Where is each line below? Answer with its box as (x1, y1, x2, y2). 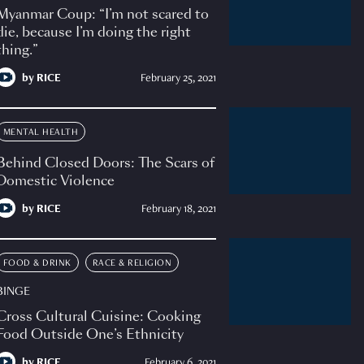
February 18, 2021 (141, 204, 216, 216)
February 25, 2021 (140, 73, 216, 85)
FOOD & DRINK (2, 258, 71, 269)
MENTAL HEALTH (2, 128, 79, 138)
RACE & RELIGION (92, 258, 172, 269)
